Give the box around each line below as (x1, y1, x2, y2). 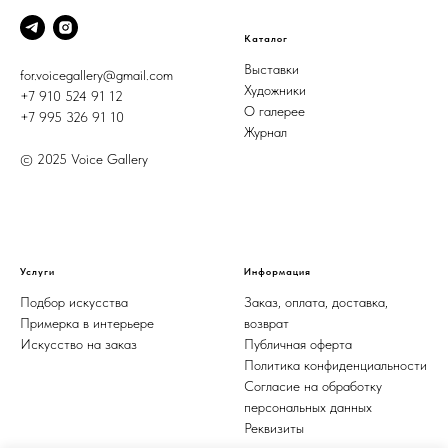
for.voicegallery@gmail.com (20, 67, 173, 84)
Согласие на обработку (244, 378, 382, 395)
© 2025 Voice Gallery (20, 151, 148, 168)
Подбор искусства (20, 294, 128, 311)
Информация (244, 265, 311, 278)
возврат (244, 315, 289, 332)
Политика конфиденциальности (244, 357, 427, 374)
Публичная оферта (244, 336, 352, 353)
